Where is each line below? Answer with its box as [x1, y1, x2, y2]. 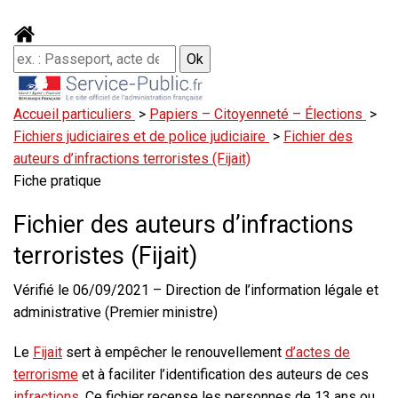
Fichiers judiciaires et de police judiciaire [13, 128, 269, 146]
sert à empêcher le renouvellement [62, 344, 285, 362]
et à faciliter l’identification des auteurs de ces [78, 366, 369, 384]
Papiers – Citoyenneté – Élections [149, 106, 366, 123]
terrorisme [13, 366, 78, 384]
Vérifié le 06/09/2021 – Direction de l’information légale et [13, 282, 378, 299]
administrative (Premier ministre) [13, 304, 218, 322]
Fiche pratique [13, 172, 101, 190]
